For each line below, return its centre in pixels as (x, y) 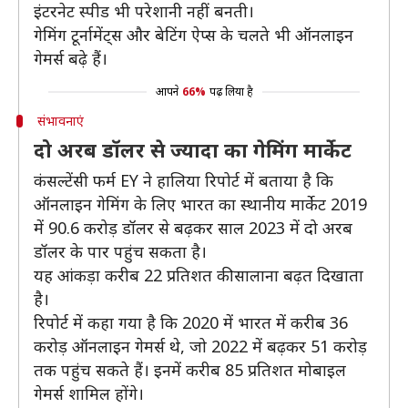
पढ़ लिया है (231, 92)
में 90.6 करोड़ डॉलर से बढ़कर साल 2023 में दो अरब (193, 228)
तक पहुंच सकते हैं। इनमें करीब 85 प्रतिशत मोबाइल (190, 370)
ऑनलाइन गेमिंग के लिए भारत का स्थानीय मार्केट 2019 (200, 204)
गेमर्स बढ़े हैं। (71, 58)
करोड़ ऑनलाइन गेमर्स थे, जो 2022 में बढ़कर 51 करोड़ (200, 346)
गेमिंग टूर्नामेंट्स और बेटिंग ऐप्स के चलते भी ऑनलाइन (194, 35)
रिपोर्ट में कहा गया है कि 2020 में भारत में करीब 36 (191, 322)
